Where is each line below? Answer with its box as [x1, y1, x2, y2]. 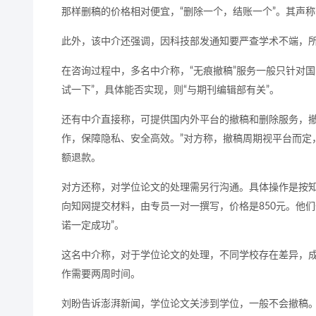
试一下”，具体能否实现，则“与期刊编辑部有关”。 [61, 85, 279, 96]
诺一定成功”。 [61, 221, 124, 231]
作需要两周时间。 [61, 269, 140, 280]
